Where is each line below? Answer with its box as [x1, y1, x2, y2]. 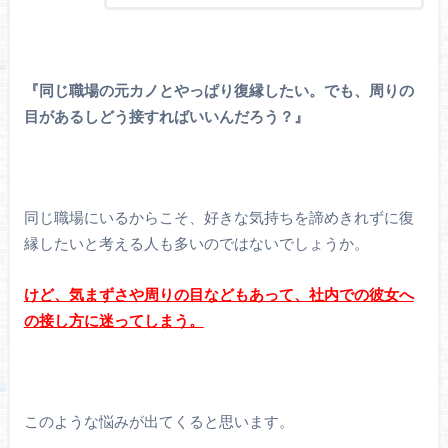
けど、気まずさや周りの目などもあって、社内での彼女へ [23, 287, 414, 303]
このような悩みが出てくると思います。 [23, 415, 294, 431]
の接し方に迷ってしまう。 [23, 313, 204, 329]
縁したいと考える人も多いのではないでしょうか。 [23, 237, 369, 253]
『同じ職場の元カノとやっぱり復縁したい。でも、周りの [23, 84, 414, 100]
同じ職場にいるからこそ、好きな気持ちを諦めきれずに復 [23, 211, 414, 227]
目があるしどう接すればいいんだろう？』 [23, 110, 309, 126]
